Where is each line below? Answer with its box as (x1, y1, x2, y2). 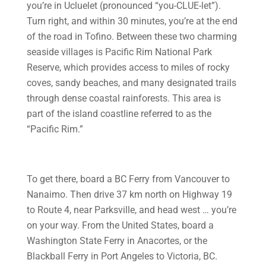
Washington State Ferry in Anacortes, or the (26, 235, 207, 246)
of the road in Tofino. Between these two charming (26, 31, 237, 42)
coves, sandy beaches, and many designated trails (26, 77, 236, 88)
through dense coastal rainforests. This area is (26, 93, 221, 104)
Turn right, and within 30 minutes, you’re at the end (26, 15, 237, 27)
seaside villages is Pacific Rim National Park (26, 46, 212, 58)
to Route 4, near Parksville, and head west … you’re (26, 204, 236, 216)
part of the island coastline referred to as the (26, 108, 211, 119)
